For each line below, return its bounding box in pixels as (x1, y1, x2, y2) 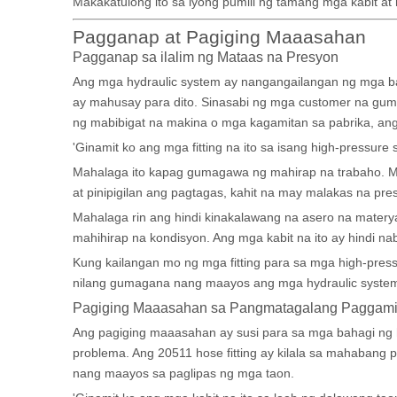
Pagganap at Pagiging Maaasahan (73, 27, 366, 47)
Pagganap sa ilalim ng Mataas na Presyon (73, 49, 339, 65)
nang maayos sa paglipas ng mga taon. (73, 366, 294, 380)
